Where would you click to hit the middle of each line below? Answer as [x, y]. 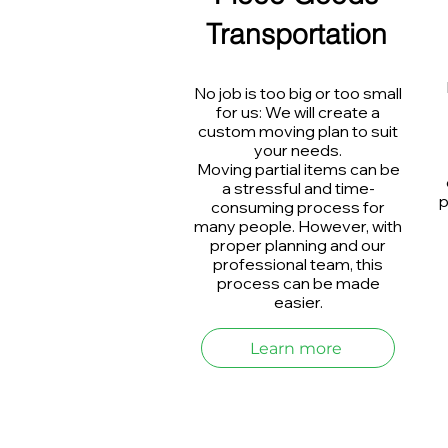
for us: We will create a [298, 112]
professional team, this [298, 264]
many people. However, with [298, 226]
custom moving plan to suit [298, 131]
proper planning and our [298, 245]
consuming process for [298, 207]
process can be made [298, 283]
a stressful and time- [298, 188]
